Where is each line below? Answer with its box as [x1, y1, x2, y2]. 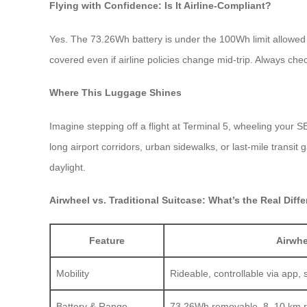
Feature [89, 234, 125, 246]
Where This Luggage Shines [49, 87, 182, 99]
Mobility [56, 267, 89, 279]
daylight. [49, 161, 86, 173]
